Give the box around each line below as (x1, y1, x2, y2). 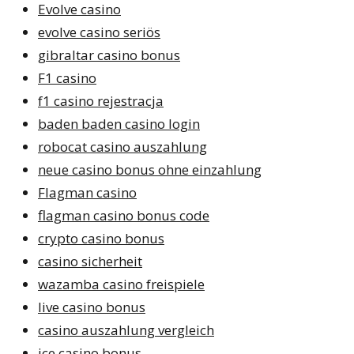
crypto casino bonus (38, 228, 164, 247)
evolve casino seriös (38, 22, 160, 41)
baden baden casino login (38, 114, 200, 133)
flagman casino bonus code (38, 205, 209, 224)
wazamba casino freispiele (38, 274, 205, 293)
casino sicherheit (38, 251, 142, 270)
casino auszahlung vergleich (38, 320, 214, 339)
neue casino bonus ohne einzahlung (38, 160, 262, 179)
